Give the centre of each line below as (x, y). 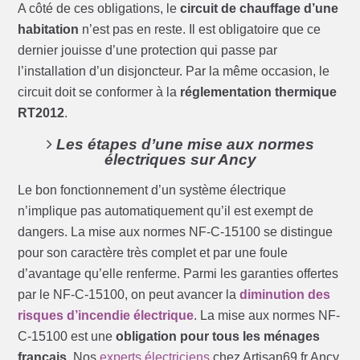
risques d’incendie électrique (106, 316)
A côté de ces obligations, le (99, 9)
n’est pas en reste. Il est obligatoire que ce (200, 30)
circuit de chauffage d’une (260, 9)
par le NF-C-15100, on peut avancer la (129, 295)
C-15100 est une (67, 337)
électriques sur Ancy (180, 160)
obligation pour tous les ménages (218, 337)
